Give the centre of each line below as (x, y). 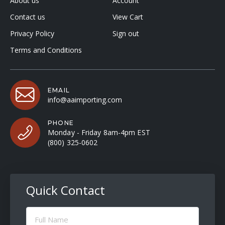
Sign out (126, 34)
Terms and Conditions (46, 50)
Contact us (28, 17)
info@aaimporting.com (85, 100)
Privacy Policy (32, 34)
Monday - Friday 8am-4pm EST (99, 133)
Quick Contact (66, 190)
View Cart (128, 17)
